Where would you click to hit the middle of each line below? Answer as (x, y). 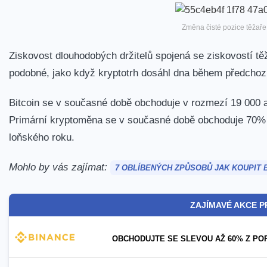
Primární (28, 119)
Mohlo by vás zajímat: (60, 167)
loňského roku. (42, 137)
